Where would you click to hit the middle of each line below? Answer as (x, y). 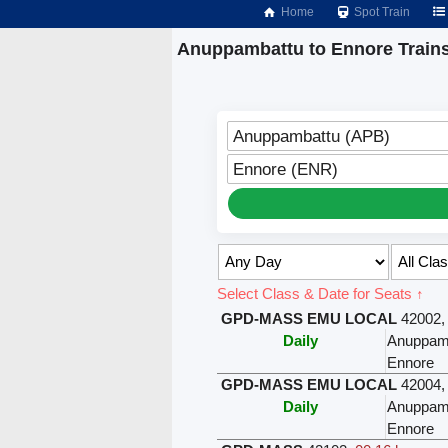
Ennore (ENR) (285, 168)
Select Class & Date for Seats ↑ (320, 293)
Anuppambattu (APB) (311, 135)
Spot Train (381, 12)
